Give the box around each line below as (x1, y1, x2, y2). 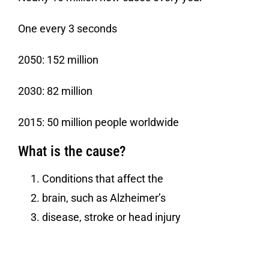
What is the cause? (18, 143, 125, 160)
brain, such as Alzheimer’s (42, 192, 166, 205)
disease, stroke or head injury (42, 211, 181, 224)
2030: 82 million (18, 85, 92, 98)
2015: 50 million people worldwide (18, 116, 179, 129)
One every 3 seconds (18, 22, 117, 35)
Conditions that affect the (42, 172, 163, 186)
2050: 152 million (18, 53, 98, 67)
